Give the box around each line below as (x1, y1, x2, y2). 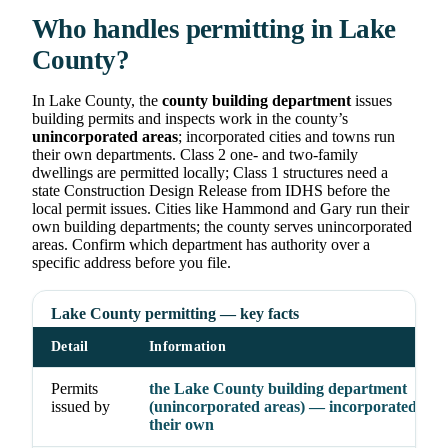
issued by (51, 398, 110, 416)
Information (149, 339, 226, 355)
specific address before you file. (32, 254, 231, 272)
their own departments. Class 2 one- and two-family (32, 146, 358, 164)
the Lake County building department (149, 380, 407, 398)
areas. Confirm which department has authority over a (32, 236, 370, 254)
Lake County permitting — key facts (51, 305, 299, 323)
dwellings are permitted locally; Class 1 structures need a (32, 164, 388, 182)
